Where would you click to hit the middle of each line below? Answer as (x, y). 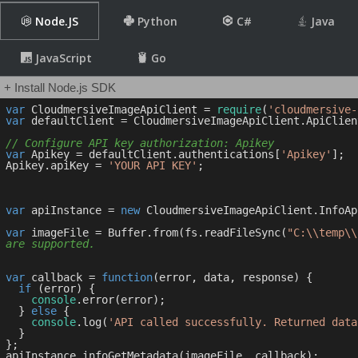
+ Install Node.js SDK (60, 88)
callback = (63, 277)
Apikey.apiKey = (57, 165)
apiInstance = (73, 210)
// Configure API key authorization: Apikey (140, 143)
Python (156, 21)
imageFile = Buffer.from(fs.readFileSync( (156, 233)
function (127, 277)
